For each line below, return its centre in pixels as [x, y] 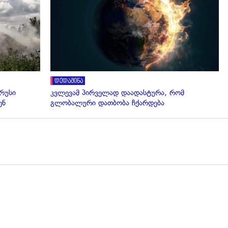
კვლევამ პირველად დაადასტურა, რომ [117, 92]
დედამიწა [69, 81]
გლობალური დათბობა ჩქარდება [107, 103]
